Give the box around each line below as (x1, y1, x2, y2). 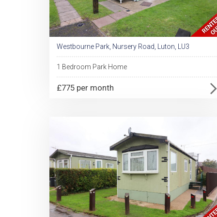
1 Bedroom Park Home (57, 63, 127, 71)
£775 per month (57, 83, 114, 93)
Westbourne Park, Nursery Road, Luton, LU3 (57, 43, 189, 50)
